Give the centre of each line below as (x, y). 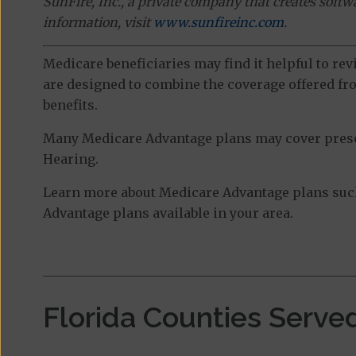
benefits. (70, 105)
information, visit (98, 22)
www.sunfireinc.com (218, 22)
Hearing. (70, 159)
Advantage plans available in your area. (168, 213)
